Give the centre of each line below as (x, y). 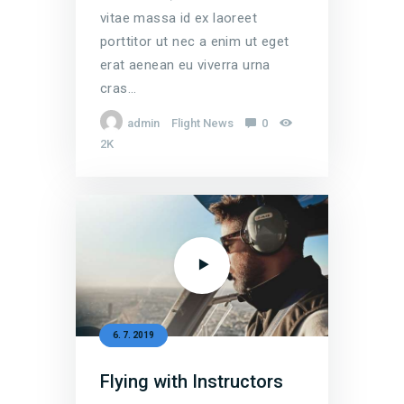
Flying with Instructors (192, 382)
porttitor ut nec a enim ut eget (195, 41)
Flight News (202, 123)
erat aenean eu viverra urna (185, 64)
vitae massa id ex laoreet (179, 18)
